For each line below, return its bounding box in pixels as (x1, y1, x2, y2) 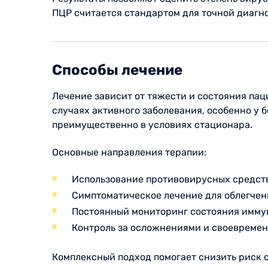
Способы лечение (52, 62, 182, 79)
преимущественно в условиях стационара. (52, 119, 252, 131)
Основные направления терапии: (52, 147, 206, 159)
